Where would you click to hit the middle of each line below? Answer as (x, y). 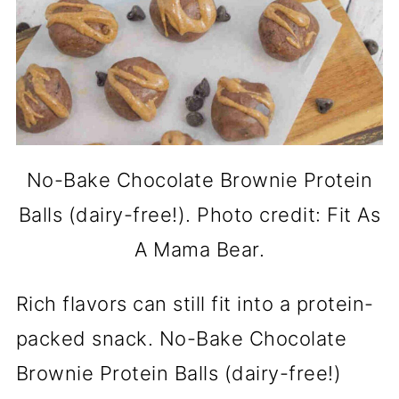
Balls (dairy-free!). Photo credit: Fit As (199, 215)
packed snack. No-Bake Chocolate (181, 339)
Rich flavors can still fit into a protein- (195, 304)
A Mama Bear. (199, 250)
